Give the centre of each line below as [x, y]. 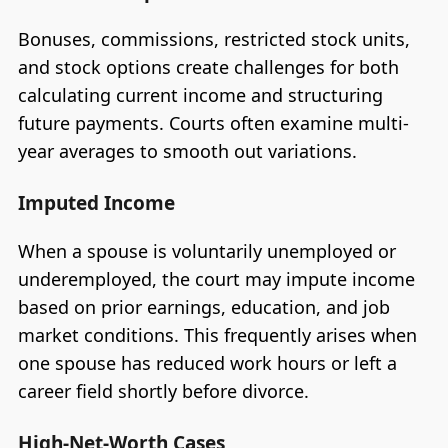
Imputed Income [96, 202]
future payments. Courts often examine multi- [213, 122]
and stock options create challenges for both [208, 66]
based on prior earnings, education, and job [203, 306]
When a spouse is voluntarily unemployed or [206, 250]
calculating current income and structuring [200, 94]
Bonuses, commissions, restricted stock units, [213, 38]
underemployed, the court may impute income [216, 278]
